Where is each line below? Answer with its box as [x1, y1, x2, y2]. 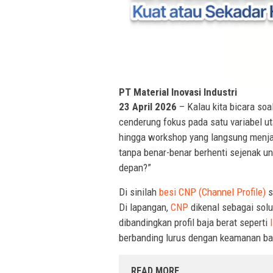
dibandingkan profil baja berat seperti [119, 216, 270, 229]
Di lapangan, [119, 201, 171, 214]
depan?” [119, 161, 151, 174]
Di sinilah [119, 186, 159, 199]
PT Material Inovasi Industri [119, 86, 237, 99]
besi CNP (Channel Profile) [159, 186, 266, 199]
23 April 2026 [119, 101, 179, 113]
